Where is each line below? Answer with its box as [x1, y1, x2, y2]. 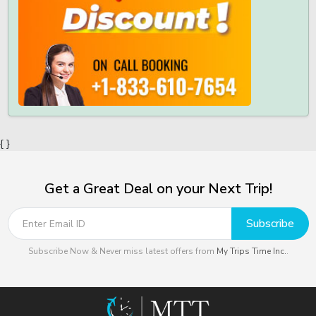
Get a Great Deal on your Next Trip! [44, 179, 272, 198]
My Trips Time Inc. [216, 245, 286, 257]
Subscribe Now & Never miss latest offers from [28, 245, 217, 257]
